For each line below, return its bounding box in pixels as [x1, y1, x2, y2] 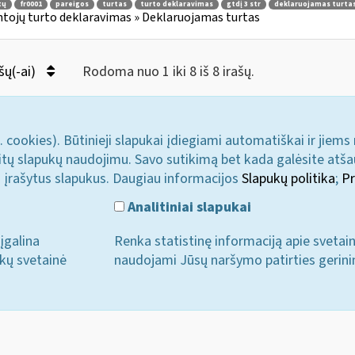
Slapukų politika [242, 169, 335, 189]
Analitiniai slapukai [124, 197, 252, 217]
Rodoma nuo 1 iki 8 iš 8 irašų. [82, 62, 254, 82]
